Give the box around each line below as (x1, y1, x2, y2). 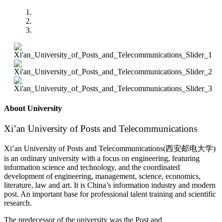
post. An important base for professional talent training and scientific (4, 189, 216, 198)
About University (4, 104, 62, 112)
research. (4, 198, 32, 207)
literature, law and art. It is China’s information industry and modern (4, 180, 216, 189)
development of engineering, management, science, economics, (4, 171, 201, 180)
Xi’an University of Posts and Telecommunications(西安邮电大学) (4, 144, 216, 153)
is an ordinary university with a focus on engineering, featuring (4, 154, 200, 163)
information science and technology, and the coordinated (4, 163, 180, 171)
